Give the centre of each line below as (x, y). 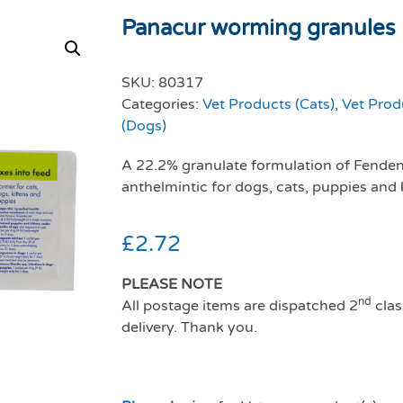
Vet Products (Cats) (269, 105)
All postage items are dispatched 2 (240, 306)
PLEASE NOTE (172, 285)
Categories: (162, 105)
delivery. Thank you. (189, 328)
